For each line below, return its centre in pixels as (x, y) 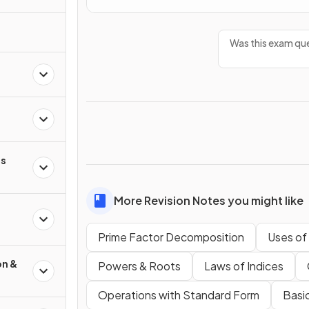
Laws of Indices (244, 266)
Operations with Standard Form (179, 295)
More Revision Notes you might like (209, 200)
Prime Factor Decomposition (171, 237)
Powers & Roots (139, 266)
